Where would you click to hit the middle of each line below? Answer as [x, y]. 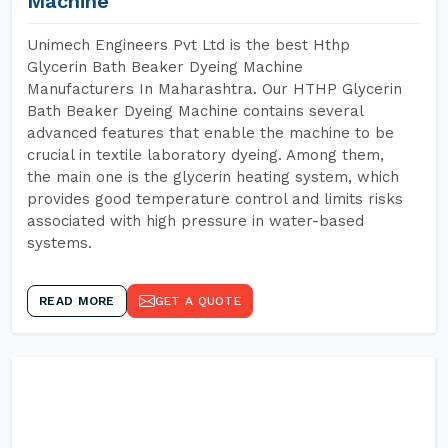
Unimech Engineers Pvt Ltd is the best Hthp [188, 45]
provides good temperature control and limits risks [215, 199]
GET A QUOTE [197, 301]
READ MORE [77, 301]
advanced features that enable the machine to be [210, 133]
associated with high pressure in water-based [195, 221]
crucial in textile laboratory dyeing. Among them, [205, 155]
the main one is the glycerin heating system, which [213, 177]
